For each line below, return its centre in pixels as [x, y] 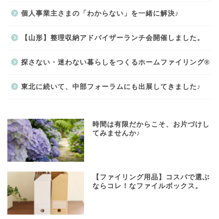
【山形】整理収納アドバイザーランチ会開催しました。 [113, 38]
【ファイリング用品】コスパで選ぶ [151, 177]
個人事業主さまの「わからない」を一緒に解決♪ [100, 13]
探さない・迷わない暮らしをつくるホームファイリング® [115, 62]
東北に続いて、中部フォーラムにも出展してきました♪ [111, 87]
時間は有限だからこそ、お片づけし [151, 124]
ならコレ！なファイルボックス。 [148, 186]
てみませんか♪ [117, 133]
